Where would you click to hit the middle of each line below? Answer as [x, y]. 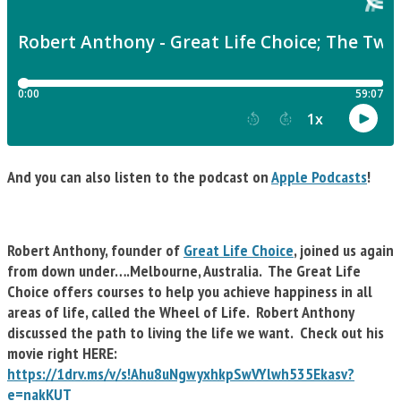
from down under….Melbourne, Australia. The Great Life [184, 271]
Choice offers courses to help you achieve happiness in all [190, 292]
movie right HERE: [64, 354]
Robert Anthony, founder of [95, 251]
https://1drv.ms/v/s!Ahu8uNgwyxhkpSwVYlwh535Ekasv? [181, 374]
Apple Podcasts [319, 177]
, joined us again [344, 251]
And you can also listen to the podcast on [139, 177]
